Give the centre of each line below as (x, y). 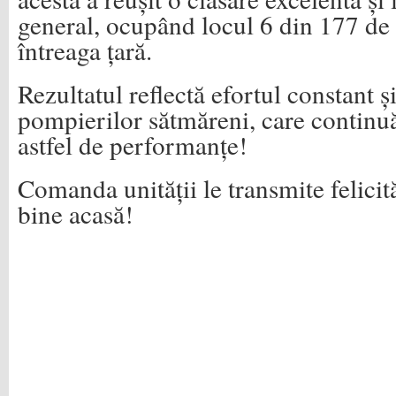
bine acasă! (76, 213)
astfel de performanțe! (133, 145)
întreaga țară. (85, 50)
